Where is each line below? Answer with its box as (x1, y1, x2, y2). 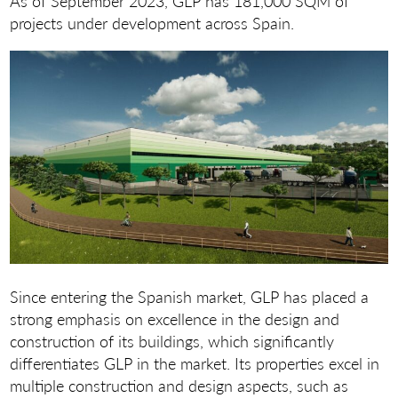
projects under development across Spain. (10, 12, 295, 35)
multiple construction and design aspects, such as (10, 373, 349, 396)
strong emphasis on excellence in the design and (10, 306, 340, 330)
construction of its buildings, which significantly (10, 329, 335, 352)
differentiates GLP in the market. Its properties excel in (10, 351, 380, 374)
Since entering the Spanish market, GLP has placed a (10, 284, 370, 307)
